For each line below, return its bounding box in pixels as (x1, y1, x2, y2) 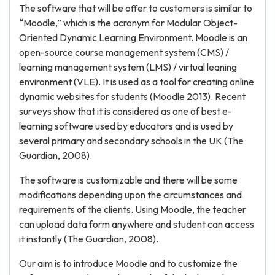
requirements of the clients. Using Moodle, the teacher (19, 203, 246, 215)
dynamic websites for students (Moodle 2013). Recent (19, 90, 246, 103)
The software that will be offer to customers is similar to (19, 2, 252, 14)
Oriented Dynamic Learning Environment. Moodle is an (19, 31, 247, 44)
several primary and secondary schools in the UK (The (19, 134, 244, 147)
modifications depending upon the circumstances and (19, 188, 242, 201)
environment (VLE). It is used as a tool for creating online (19, 76, 254, 88)
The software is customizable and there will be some (19, 174, 238, 186)
